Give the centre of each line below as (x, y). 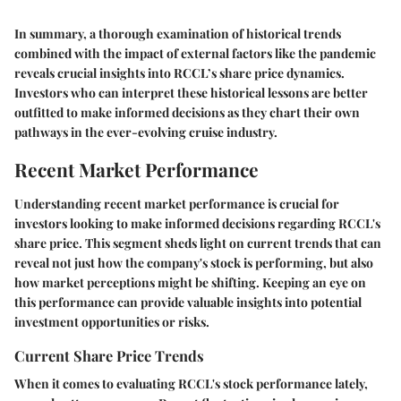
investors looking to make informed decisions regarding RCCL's (197, 223)
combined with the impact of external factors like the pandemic (195, 54)
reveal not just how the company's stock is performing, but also (194, 262)
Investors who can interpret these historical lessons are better (191, 93)
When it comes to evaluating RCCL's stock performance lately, (191, 383)
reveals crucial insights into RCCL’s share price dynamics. (179, 73)
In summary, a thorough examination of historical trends (178, 34)
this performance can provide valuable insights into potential (188, 302)
